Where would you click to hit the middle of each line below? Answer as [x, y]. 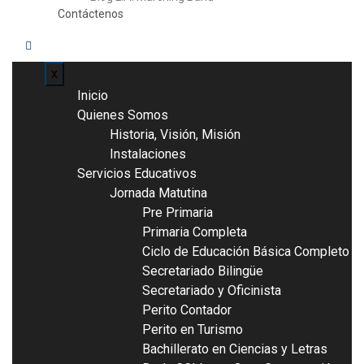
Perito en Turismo [193, 330]
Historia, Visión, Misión [175, 135]
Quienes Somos [123, 115]
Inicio [93, 96]
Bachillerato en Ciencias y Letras [235, 349]
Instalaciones [148, 154]
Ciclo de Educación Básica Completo [246, 252]
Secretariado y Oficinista [212, 291]
